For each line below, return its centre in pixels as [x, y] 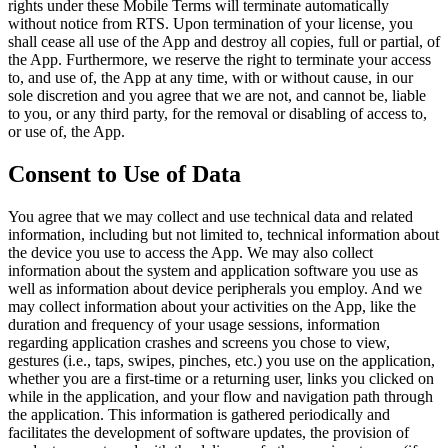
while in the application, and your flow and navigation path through [220, 396]
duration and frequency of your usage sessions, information [194, 324]
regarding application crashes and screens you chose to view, [199, 342]
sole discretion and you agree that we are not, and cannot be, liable [217, 95]
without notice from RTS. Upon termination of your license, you [210, 23]
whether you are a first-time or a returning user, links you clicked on [221, 378]
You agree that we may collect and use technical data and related [210, 216]
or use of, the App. [66, 131]
